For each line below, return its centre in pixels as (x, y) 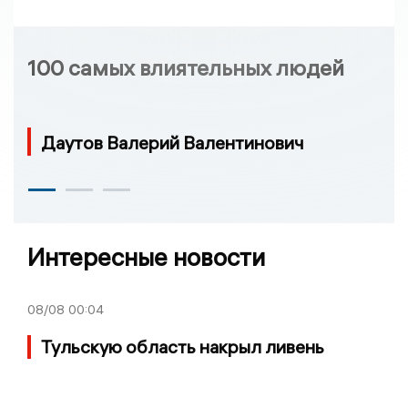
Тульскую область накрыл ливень (183, 347)
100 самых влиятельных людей (186, 68)
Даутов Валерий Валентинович (173, 143)
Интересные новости (146, 258)
